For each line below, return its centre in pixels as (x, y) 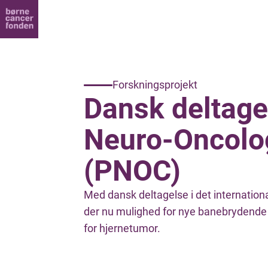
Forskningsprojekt (155, 85)
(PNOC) (132, 171)
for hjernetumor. (122, 228)
